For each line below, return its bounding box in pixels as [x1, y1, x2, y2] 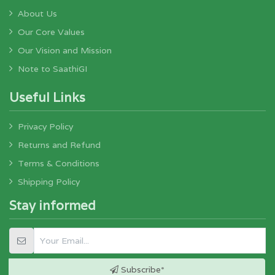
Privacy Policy [18, 121, 73, 132]
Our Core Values [18, 26, 85, 37]
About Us [18, 8, 57, 19]
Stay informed [9, 197, 96, 214]
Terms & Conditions [18, 158, 99, 169]
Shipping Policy [18, 176, 80, 187]
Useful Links [9, 89, 85, 106]
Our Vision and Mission [18, 45, 112, 56]
